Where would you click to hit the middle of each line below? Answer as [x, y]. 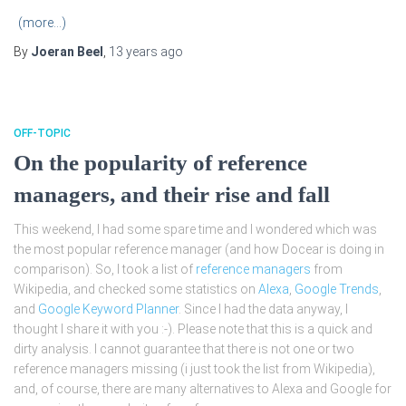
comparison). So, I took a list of [105, 270]
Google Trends [337, 290]
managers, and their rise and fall [172, 195]
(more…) [42, 23]
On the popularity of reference [160, 163]
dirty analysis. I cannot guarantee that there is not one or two [184, 349]
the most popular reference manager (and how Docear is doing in [199, 250]
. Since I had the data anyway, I [263, 309]
